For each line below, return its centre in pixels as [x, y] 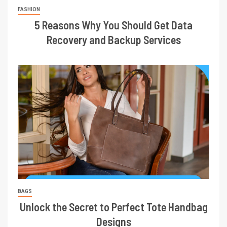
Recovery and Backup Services [113, 40]
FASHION [29, 10]
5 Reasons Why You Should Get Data [113, 25]
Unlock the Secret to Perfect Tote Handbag [113, 207]
